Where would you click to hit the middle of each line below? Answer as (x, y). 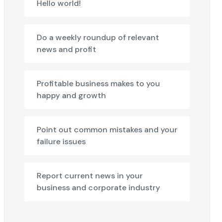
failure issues (61, 141)
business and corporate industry (98, 188)
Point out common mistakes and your (107, 130)
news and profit (66, 49)
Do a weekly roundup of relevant (98, 37)
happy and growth (71, 95)
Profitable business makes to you (98, 83)
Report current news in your (90, 176)
